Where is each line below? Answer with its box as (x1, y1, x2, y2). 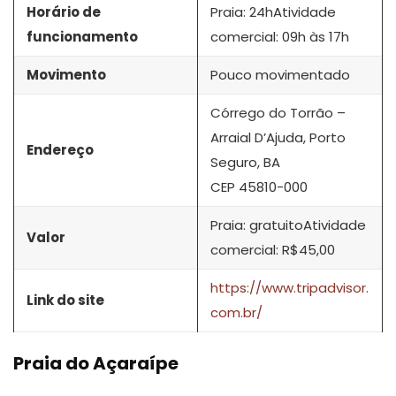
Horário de (27, 2, 101, 21)
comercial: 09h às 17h (210, 27, 349, 46)
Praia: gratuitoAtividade (210, 215, 366, 234)
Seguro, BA (210, 152, 280, 171)
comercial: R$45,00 (210, 240, 335, 259)
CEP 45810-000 (210, 177, 308, 196)
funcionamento (27, 27, 138, 46)
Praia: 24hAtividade (210, 2, 336, 21)
